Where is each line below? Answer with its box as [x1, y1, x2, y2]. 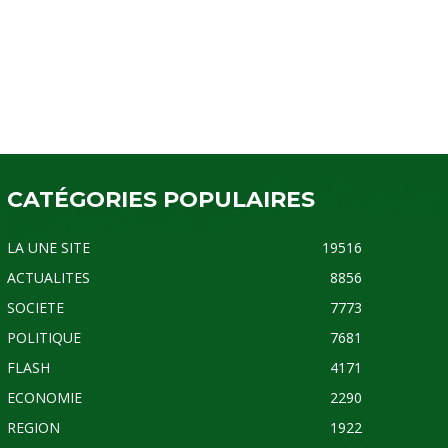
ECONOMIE [6, 387, 82, 407]
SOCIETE [6, 297, 64, 317]
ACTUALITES [6, 267, 90, 287]
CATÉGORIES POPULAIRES [6, 185, 315, 213]
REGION [6, 417, 60, 437]
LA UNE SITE [6, 237, 90, 257]
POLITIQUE [6, 327, 81, 347]
